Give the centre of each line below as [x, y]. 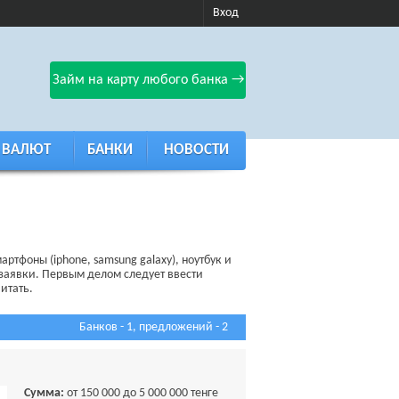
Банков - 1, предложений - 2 [154, 327]
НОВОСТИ [196, 150]
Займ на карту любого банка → [148, 80]
